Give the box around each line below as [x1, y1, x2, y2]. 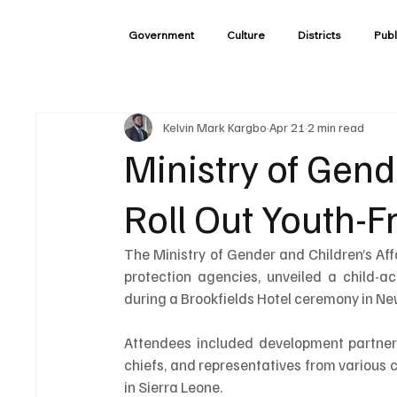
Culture [226, 27, 265, 42]
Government [128, 27, 194, 42]
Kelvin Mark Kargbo [163, 120, 268, 136]
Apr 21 [269, 120, 306, 136]
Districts [297, 27, 341, 42]
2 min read [307, 120, 365, 136]
